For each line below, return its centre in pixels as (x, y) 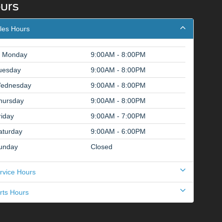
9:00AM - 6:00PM (118, 131)
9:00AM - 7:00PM (118, 116)
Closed (102, 146)
